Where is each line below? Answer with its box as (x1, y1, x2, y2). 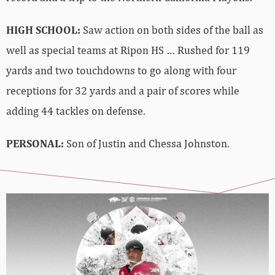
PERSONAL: (6, 137, 64, 150)
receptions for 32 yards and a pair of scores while (6, 84, 239, 98)
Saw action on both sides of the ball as (80, 23, 263, 37)
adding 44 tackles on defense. (6, 104, 145, 118)
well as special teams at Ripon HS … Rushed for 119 (6, 44, 250, 57)
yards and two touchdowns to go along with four (6, 64, 236, 77)
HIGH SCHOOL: (6, 23, 80, 37)
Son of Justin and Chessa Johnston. (64, 137, 230, 150)
